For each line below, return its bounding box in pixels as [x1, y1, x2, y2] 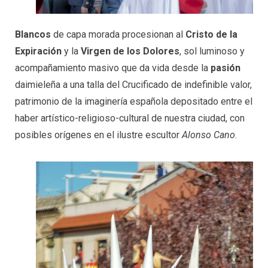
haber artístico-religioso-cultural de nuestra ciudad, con [15, 112, 245, 124]
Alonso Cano [182, 129, 235, 141]
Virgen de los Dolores [81, 45, 179, 57]
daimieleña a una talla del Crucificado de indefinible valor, [15, 79, 252, 91]
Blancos [15, 29, 51, 41]
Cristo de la [185, 29, 237, 41]
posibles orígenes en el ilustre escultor [15, 129, 182, 141]
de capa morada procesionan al [51, 29, 185, 41]
